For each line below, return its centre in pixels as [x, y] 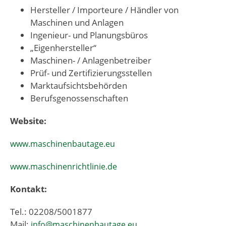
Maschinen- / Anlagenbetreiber [91, 60]
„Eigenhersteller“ [63, 47]
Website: [28, 121]
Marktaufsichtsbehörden [79, 85]
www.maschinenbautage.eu [63, 144]
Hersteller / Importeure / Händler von [104, 10]
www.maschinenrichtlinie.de [64, 166]
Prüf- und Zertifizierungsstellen [91, 73]
